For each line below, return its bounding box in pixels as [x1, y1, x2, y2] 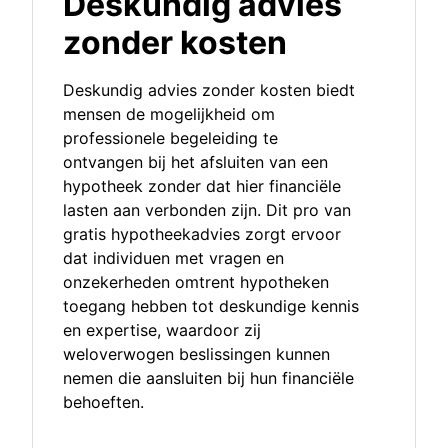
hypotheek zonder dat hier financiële [63, 176, 341, 197]
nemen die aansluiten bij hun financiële [63, 368, 354, 389]
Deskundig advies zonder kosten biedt [63, 80, 355, 101]
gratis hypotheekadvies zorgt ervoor [63, 224, 341, 245]
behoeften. [63, 392, 144, 413]
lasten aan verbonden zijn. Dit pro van [63, 200, 351, 221]
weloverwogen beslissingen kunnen [63, 344, 330, 365]
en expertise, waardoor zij [63, 320, 261, 341]
